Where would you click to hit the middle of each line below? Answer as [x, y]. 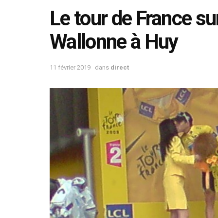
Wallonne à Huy [114, 42]
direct [120, 67]
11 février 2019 [70, 67]
